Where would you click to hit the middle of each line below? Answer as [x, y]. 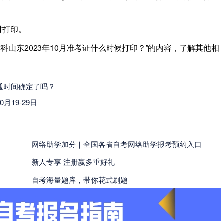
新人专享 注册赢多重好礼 [73, 161]
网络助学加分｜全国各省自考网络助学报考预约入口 [117, 144]
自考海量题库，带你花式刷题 [80, 179]
